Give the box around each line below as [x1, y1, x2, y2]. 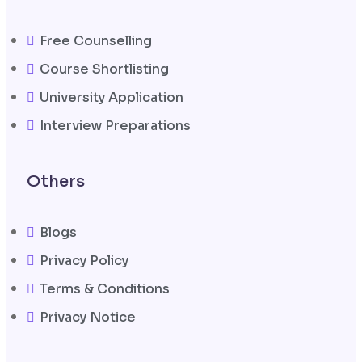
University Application [40, 88, 183, 106]
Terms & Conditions [40, 280, 170, 297]
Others [27, 170, 85, 192]
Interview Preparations [40, 116, 191, 134]
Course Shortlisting [40, 60, 169, 78]
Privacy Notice [40, 308, 136, 326]
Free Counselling [40, 32, 152, 49]
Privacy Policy [40, 251, 128, 269]
